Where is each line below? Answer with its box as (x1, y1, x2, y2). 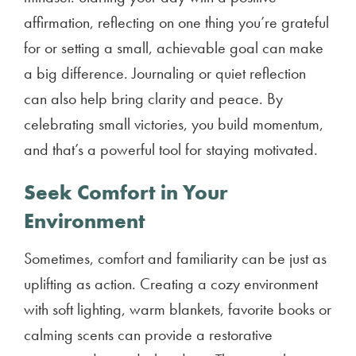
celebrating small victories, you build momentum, (24, 114, 323, 134)
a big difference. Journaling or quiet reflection (24, 63, 306, 83)
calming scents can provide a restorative (24, 324, 273, 345)
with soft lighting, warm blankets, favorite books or (24, 299, 331, 319)
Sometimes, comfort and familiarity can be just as (24, 248, 327, 269)
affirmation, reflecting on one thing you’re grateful (24, 12, 329, 33)
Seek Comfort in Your (24, 179, 228, 206)
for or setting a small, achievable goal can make (24, 37, 323, 58)
